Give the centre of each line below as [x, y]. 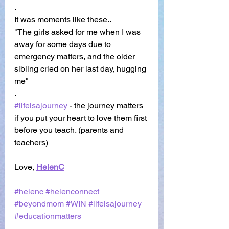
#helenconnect [72, 191]
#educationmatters [48, 216]
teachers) [32, 142]
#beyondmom [39, 203]
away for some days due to [64, 44]
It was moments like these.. [63, 19]
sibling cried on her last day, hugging [81, 68]
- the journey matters [106, 105]
